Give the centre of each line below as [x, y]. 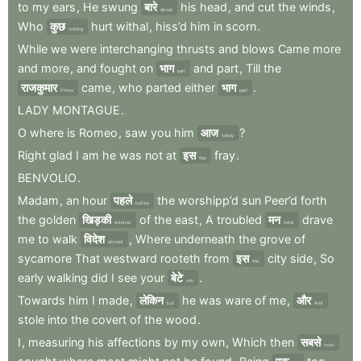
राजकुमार [39, 87]
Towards [41, 300]
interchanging [137, 48]
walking [67, 277]
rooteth [180, 258]
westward [130, 258]
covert [109, 319]
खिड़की [97, 219]
